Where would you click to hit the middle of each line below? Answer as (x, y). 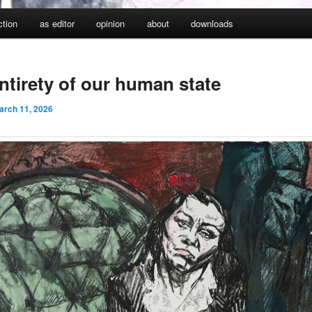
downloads (212, 24)
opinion (111, 24)
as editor (57, 24)
